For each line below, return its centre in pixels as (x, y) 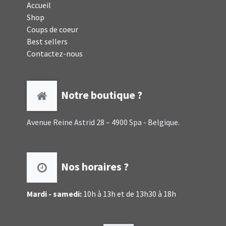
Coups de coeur (53, 30)
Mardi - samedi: (54, 194)
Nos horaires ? (95, 166)
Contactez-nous (55, 54)
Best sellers (47, 42)
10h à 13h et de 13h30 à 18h (129, 194)
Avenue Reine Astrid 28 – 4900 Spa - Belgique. (103, 122)
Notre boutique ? (100, 95)
